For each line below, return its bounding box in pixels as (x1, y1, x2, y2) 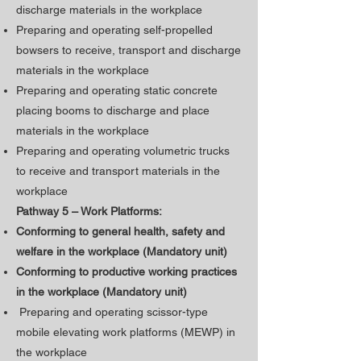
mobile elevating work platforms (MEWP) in (16, 326, 235, 338)
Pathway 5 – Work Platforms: (16, 205, 162, 218)
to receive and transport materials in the (16, 164, 220, 177)
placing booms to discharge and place (16, 104, 210, 117)
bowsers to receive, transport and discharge (16, 44, 241, 56)
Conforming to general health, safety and (16, 225, 225, 238)
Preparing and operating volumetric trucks (16, 144, 230, 157)
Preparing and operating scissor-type (16, 305, 208, 318)
